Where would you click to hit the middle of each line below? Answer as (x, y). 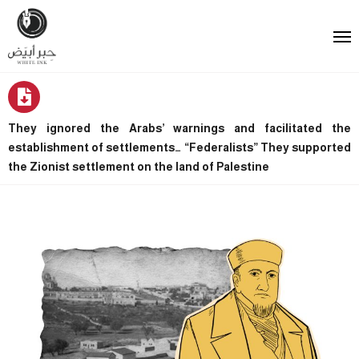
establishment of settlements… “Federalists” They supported (179, 147)
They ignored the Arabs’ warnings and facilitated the (179, 128)
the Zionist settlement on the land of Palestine (140, 166)
